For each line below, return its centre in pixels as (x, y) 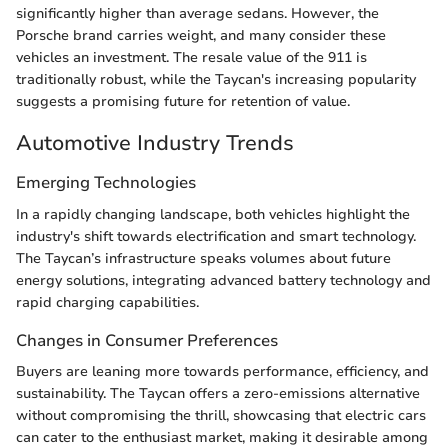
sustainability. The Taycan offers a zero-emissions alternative (218, 393)
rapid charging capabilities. (107, 302)
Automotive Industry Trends (155, 142)
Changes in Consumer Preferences (147, 340)
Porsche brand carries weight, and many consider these (201, 35)
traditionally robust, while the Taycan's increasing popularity (216, 79)
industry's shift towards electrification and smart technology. (216, 236)
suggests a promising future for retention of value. (183, 101)
